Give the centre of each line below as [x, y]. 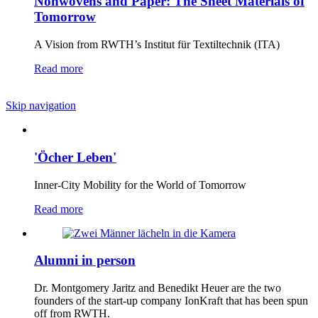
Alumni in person [85, 261]
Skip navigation [41, 106]
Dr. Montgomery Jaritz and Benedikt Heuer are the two [158, 288]
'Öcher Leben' [75, 157]
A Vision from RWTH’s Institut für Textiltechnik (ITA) [157, 45]
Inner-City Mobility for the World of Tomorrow [140, 185]
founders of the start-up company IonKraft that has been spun [171, 301]
